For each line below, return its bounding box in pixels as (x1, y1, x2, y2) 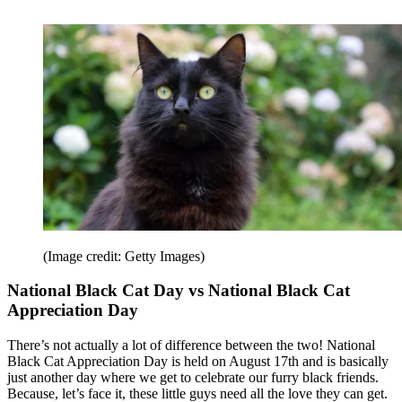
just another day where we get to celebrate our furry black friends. (7, 369, 379, 385)
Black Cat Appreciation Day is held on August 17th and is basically (7, 353, 389, 369)
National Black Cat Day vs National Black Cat (7, 281, 350, 301)
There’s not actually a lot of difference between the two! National (7, 336, 375, 353)
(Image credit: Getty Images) (43, 248, 205, 264)
